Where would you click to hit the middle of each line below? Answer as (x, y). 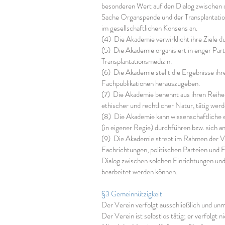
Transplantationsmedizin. (137, 61)
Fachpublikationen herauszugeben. (151, 83)
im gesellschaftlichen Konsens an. (149, 28)
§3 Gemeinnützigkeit (132, 194)
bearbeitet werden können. (139, 172)
